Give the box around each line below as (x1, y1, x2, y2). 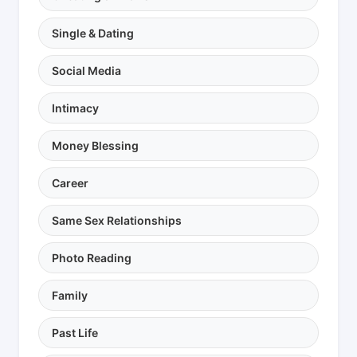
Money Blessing (52, 138, 139, 152)
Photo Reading (52, 250, 131, 265)
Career (52, 175, 88, 190)
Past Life (52, 325, 98, 339)
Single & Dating (52, 25, 134, 40)
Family (52, 288, 88, 302)
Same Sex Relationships (52, 213, 182, 227)
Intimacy (52, 100, 99, 115)
